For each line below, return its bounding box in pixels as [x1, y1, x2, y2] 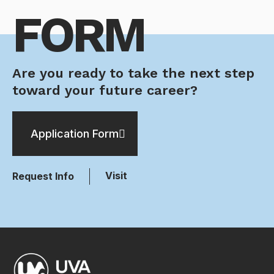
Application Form [31, 127, 119, 141]
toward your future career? [12, 83, 198, 98]
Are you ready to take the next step [12, 65, 254, 81]
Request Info [12, 170, 74, 183]
